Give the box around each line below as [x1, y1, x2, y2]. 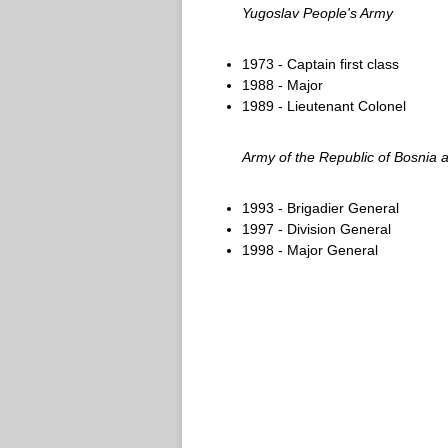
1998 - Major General [242, 242, 378, 258]
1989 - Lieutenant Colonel [242, 98, 406, 114]
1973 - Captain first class [242, 56, 399, 72]
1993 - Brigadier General [242, 200, 399, 216]
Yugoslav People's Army [242, 5, 393, 21]
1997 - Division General [242, 221, 391, 237]
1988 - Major [242, 77, 323, 93]
